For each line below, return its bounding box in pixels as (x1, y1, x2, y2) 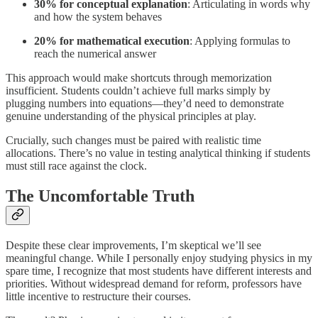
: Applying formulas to (190, 34, 290, 47)
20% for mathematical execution (34, 34, 190, 47)
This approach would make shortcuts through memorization (6, 71, 272, 84)
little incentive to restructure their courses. (6, 290, 191, 302)
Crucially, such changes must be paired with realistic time (6, 133, 261, 146)
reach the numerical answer (34, 47, 156, 60)
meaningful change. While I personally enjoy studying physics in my (6, 251, 312, 264)
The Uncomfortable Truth (6, 186, 194, 205)
